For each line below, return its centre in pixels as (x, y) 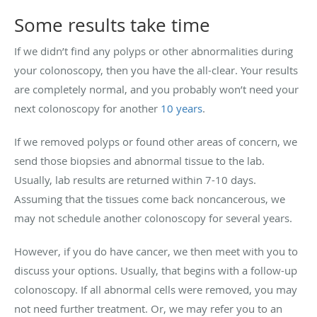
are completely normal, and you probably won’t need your (156, 89)
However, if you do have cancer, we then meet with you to (156, 251)
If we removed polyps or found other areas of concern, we (156, 141)
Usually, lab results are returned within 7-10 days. (135, 179)
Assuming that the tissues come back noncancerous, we (150, 198)
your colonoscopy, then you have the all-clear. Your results (156, 70)
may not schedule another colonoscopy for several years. (153, 218)
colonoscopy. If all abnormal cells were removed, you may (156, 289)
